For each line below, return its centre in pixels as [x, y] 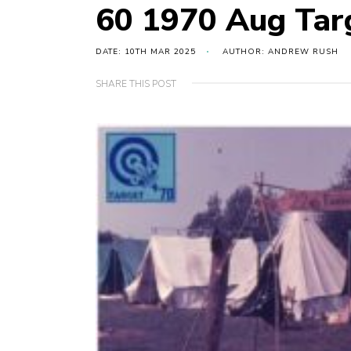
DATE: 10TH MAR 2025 [146, 52]
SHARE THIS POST [136, 84]
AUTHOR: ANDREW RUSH [280, 52]
